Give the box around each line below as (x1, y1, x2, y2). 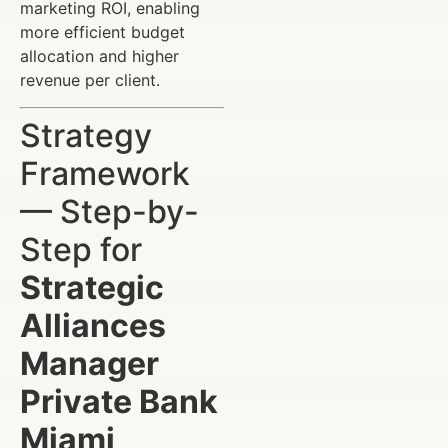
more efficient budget (20, 22, 185, 43)
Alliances (20, 305, 166, 345)
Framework (20, 153, 190, 193)
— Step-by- (20, 191, 199, 231)
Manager (20, 343, 159, 383)
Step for (20, 229, 142, 269)
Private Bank (20, 381, 218, 421)
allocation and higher (20, 46, 179, 67)
